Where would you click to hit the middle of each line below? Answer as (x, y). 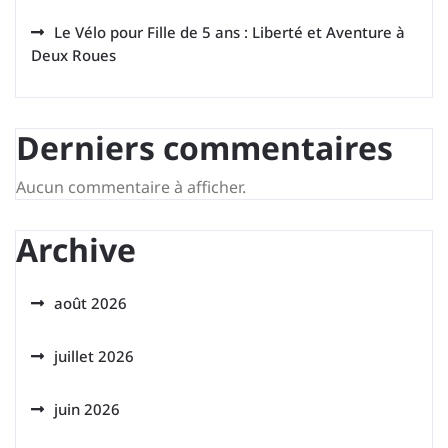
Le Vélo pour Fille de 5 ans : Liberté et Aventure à (229, 32)
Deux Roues (73, 55)
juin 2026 (87, 409)
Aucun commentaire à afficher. (131, 187)
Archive (76, 249)
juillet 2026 (94, 356)
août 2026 (90, 303)
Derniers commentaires (204, 147)
